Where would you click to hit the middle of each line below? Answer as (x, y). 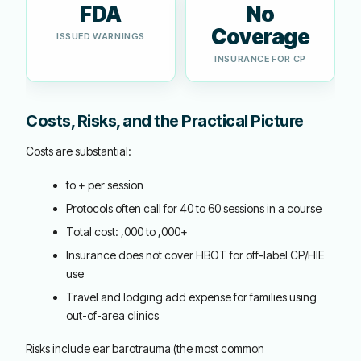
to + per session (105, 185)
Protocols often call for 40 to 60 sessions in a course (194, 208)
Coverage (260, 37)
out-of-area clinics (112, 315)
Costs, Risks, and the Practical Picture (165, 121)
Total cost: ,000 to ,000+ (127, 232)
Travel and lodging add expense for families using (191, 297)
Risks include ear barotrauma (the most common (145, 349)
